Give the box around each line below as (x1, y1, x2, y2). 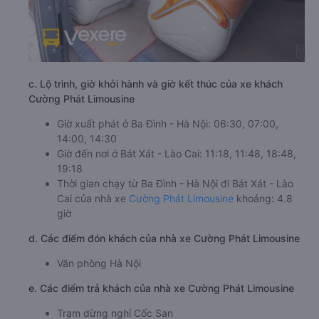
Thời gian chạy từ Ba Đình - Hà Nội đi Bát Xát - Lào (57, 177, 293, 190)
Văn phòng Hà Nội (57, 257, 141, 270)
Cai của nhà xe (57, 192, 129, 205)
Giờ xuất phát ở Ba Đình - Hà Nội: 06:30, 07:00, (57, 117, 278, 130)
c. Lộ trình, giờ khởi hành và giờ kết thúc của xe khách (28, 78, 283, 90)
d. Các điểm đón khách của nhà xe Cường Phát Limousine (28, 232, 300, 245)
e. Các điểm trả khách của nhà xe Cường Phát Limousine (28, 282, 294, 295)
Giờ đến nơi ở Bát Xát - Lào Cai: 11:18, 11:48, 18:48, (57, 147, 296, 160)
